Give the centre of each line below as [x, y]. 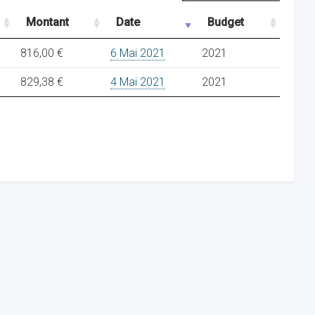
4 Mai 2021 [138, 82]
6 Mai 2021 [138, 53]
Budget [226, 22]
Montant [47, 22]
